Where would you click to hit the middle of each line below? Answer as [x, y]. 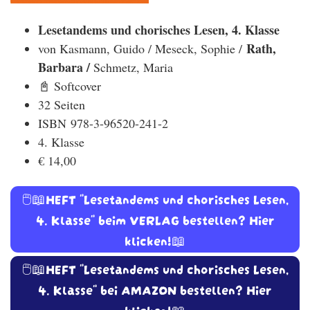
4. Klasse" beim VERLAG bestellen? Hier [155, 219]
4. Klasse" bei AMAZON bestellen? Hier [155, 289]
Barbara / [66, 67]
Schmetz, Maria [133, 67]
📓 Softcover [70, 86]
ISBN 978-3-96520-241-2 [103, 124]
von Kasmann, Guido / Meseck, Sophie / [142, 49]
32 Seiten [64, 105]
